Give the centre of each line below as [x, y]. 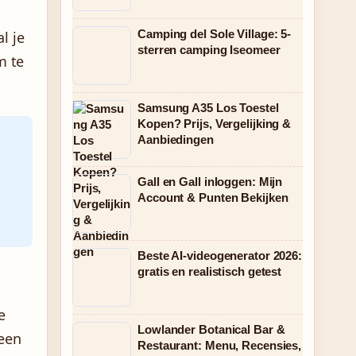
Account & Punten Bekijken [213, 197]
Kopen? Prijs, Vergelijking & [215, 124]
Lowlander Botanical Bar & [211, 329]
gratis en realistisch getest [210, 271]
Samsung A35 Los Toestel [208, 108]
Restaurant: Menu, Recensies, [220, 345]
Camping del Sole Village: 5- [215, 34]
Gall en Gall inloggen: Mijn [210, 182]
